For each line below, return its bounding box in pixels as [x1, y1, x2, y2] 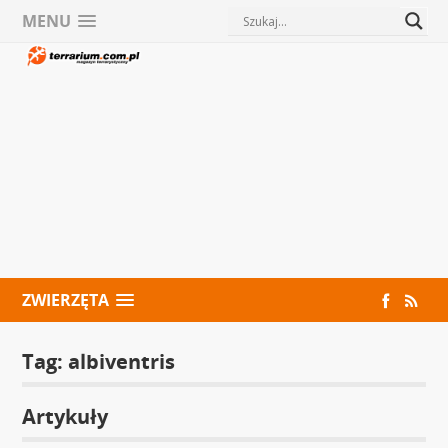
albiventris [68, 347, 176, 375]
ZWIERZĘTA [22, 288, 110, 311]
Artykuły [22, 402, 109, 430]
